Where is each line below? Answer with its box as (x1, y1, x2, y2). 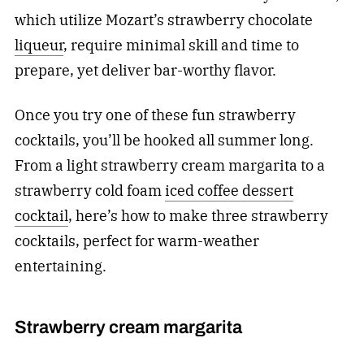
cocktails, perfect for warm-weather (14, 231, 259, 250)
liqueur (14, 35, 63, 54)
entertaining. (14, 256, 106, 275)
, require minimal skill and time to (63, 35, 299, 54)
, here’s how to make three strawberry (67, 206, 328, 225)
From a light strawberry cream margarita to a (14, 155, 325, 175)
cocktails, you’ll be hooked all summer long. (14, 130, 314, 149)
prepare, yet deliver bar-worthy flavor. (14, 60, 276, 80)
